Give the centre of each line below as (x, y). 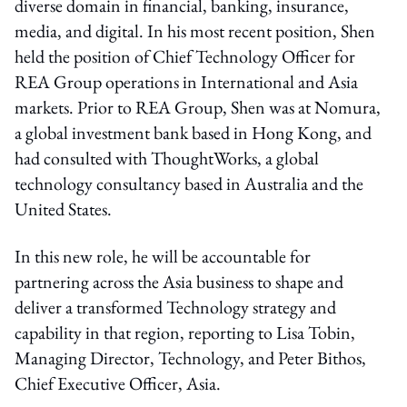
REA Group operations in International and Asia (186, 81)
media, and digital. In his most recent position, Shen (195, 30)
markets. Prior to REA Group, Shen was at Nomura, (198, 107)
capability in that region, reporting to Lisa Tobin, (185, 332)
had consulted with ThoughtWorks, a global (167, 158)
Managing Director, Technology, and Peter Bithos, (190, 357)
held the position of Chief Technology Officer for (185, 56)
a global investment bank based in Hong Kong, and (193, 132)
